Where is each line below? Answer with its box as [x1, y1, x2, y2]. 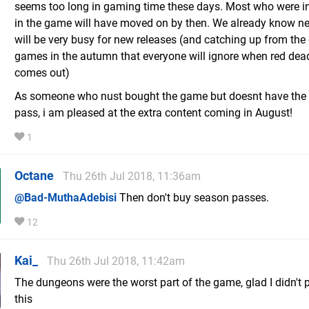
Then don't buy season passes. [117, 191, 269, 205]
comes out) [14, 66, 70, 80]
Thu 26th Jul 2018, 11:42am [47, 255, 185, 268]
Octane [14, 168, 54, 183]
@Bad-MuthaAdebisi [14, 191, 117, 205]
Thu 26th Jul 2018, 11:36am [63, 170, 201, 183]
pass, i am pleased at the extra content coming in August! [14, 106, 292, 120]
